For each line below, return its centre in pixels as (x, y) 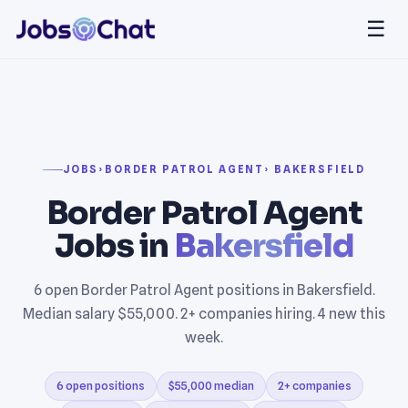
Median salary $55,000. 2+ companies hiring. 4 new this (204, 313)
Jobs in (114, 245)
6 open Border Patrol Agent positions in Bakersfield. (204, 290)
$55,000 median (211, 385)
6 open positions (101, 385)
